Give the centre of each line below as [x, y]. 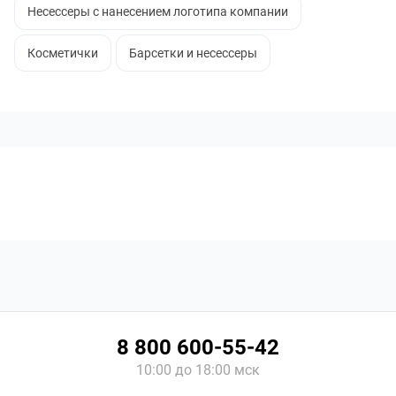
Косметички [63, 53]
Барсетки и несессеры [193, 53]
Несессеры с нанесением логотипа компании [158, 11]
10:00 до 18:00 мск [198, 370]
